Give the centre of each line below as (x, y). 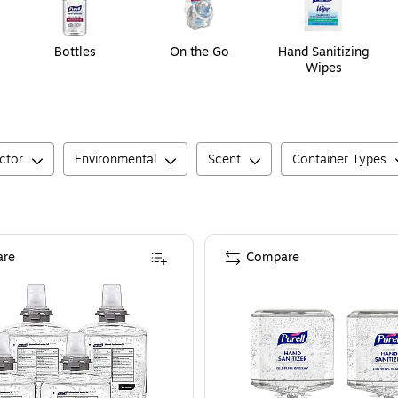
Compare (273, 258)
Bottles (75, 52)
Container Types (339, 160)
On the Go (199, 52)
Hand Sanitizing (323, 52)
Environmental (115, 160)
